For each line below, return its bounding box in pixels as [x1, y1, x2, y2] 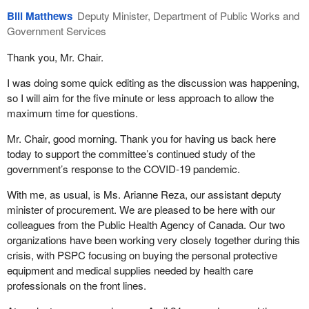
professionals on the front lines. [6, 278, 146, 293]
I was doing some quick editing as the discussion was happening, [6, 74, 299, 90]
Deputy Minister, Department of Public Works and [77, 8, 300, 23]
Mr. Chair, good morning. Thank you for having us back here [6, 130, 276, 146]
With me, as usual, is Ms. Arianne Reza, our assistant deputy [6, 187, 281, 202]
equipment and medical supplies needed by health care [6, 263, 253, 278]
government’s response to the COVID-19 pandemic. [6, 161, 240, 176]
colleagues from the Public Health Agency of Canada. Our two [6, 217, 285, 232]
